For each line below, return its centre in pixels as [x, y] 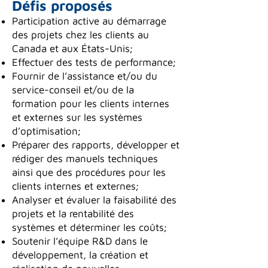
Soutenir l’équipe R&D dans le [80, 241]
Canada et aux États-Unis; [72, 48]
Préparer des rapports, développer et [96, 145]
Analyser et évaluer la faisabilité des [94, 200]
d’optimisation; [46, 131]
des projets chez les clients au [80, 35]
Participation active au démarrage [89, 21]
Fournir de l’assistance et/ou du [85, 76]
